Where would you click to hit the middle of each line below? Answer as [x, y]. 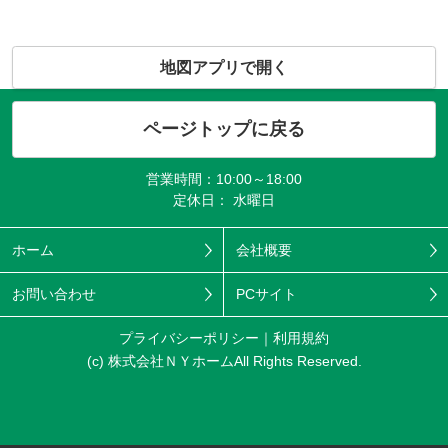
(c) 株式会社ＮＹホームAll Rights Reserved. [224, 360]
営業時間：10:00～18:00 [224, 178]
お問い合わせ [53, 293]
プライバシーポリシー [189, 338]
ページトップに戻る [224, 129]
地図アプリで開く [224, 67]
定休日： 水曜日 [224, 199]
